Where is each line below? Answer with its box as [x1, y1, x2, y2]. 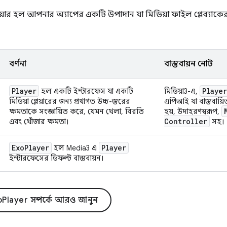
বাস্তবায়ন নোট [164, 58, 213, 69]
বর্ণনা [9, 58, 26, 69]
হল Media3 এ [52, 143, 99, 153]
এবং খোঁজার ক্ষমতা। [9, 117, 69, 126]
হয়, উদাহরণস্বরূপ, [164, 106, 221, 116]
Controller [164, 116, 207, 126]
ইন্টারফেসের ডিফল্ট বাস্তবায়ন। [9, 153, 104, 163]
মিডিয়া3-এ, [164, 86, 200, 96]
